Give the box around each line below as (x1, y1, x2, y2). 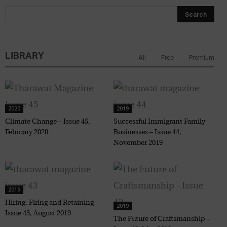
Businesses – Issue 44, (113, 129, 181, 136)
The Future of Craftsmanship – (113, 215, 210, 222)
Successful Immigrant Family (113, 118, 205, 125)
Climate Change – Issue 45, (5, 118, 90, 125)
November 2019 (113, 139, 163, 146)
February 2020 (5, 129, 48, 136)
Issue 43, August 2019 (5, 210, 71, 217)
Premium (189, 54, 214, 61)
